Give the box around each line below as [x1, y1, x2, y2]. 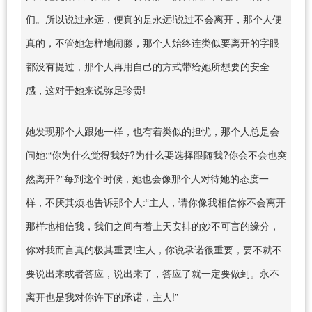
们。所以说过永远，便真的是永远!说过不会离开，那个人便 [25, 11, 282, 26]
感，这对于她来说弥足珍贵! [25, 82, 146, 97]
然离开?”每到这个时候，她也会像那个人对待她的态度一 [25, 171, 269, 185]
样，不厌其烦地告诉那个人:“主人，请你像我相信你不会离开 [25, 194, 286, 209]
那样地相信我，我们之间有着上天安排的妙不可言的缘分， [25, 218, 279, 233]
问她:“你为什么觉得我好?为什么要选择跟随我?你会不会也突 [25, 147, 287, 162]
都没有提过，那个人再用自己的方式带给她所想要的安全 [25, 58, 270, 73]
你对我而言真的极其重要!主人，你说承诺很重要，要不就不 [25, 242, 282, 256]
